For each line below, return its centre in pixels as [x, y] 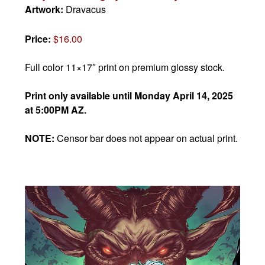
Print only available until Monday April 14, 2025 [129, 96]
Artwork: [46, 9]
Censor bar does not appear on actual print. [148, 138]
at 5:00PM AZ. [56, 110]
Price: [39, 39]
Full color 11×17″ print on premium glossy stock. [125, 67]
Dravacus [86, 9]
